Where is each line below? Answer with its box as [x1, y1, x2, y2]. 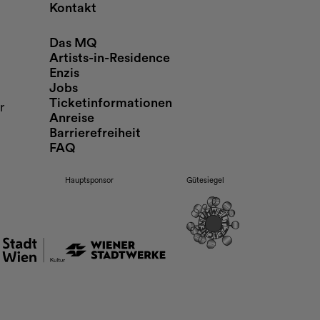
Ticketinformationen [49, 95, 172, 111]
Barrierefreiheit [49, 125, 141, 141]
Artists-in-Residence [49, 50, 170, 66]
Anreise [49, 110, 94, 126]
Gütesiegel [186, 175, 225, 186]
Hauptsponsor [65, 175, 114, 186]
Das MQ [49, 35, 97, 51]
